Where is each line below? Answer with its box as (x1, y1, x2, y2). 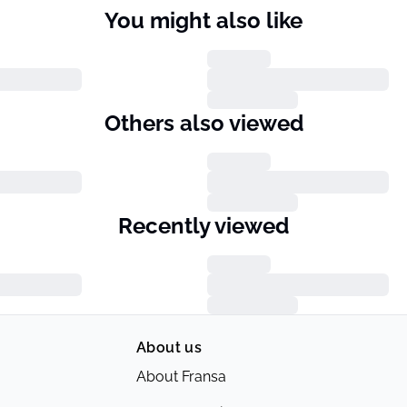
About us (136, 339, 203, 356)
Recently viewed (118, 213, 289, 239)
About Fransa (136, 368, 226, 385)
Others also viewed (104, 110, 303, 136)
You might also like (104, 7, 303, 34)
